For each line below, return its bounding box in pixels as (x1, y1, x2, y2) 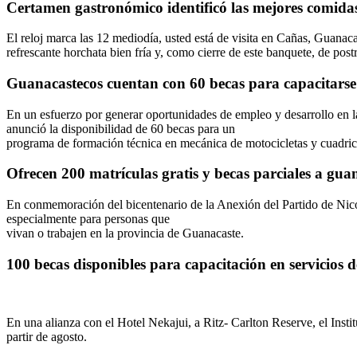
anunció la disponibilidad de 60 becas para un (6, 121, 235, 135)
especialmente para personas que (6, 212, 170, 226)
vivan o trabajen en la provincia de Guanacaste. (6, 226, 250, 241)
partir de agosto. (6, 329, 87, 343)
